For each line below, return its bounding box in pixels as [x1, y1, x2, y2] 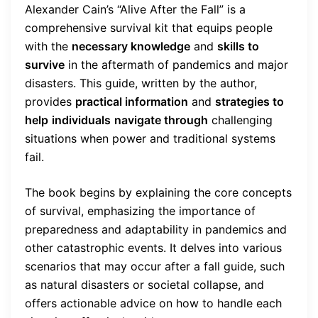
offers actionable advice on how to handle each [25, 295, 282, 310]
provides [25, 94, 75, 109]
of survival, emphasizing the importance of [25, 203, 256, 218]
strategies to [215, 94, 284, 109]
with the [25, 38, 72, 53]
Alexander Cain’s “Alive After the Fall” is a [25, 1, 246, 16]
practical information [75, 94, 188, 109]
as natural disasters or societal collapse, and [25, 277, 264, 292]
